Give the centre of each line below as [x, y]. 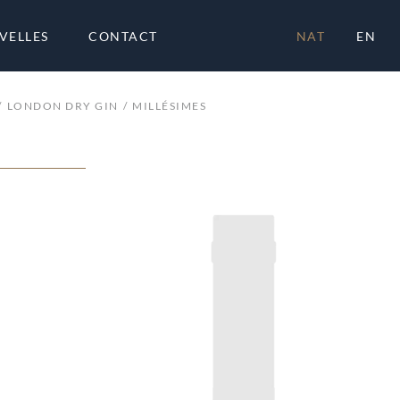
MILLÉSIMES [169, 106]
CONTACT [123, 36]
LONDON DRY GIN [62, 106]
